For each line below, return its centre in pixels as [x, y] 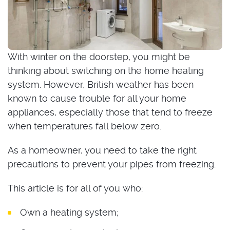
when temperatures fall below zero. [84, 126]
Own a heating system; [69, 212]
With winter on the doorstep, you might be [99, 56]
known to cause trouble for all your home [97, 98]
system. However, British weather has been [101, 84]
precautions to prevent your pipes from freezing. [112, 164]
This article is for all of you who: [75, 188]
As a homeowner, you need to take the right [102, 150]
